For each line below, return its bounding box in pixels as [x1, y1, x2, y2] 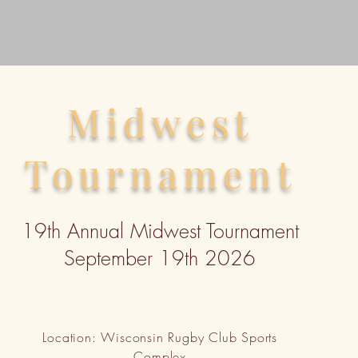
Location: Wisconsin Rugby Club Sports [42, 328, 278, 346]
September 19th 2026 [64, 245, 257, 272]
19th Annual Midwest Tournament [21, 217, 299, 245]
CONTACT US [18, 22, 77, 42]
